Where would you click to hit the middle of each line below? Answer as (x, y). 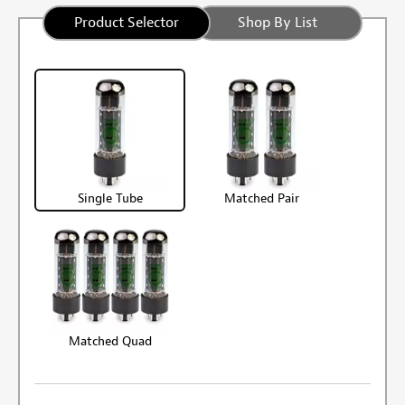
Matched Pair (261, 198)
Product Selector (127, 22)
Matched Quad (110, 341)
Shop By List (277, 22)
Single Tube (110, 198)
